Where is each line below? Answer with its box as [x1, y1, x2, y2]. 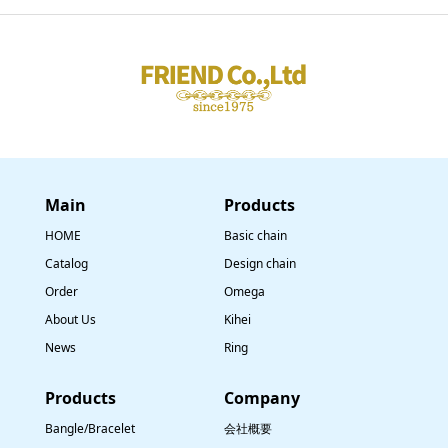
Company [224, 387, 300, 410]
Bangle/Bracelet [44, 419, 135, 437]
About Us [44, 310, 96, 328]
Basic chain [224, 226, 287, 244]
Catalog [44, 254, 88, 272]
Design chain [224, 254, 296, 272]
